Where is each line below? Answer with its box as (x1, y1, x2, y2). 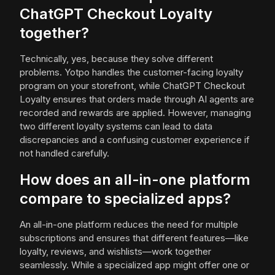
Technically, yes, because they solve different (20, 53, 213, 65)
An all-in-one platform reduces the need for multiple (20, 219, 238, 231)
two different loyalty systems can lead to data (20, 120, 212, 133)
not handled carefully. (20, 147, 109, 160)
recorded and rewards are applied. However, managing (20, 107, 251, 119)
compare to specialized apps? (20, 190, 231, 208)
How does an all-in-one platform (20, 171, 250, 189)
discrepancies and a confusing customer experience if (20, 134, 250, 146)
